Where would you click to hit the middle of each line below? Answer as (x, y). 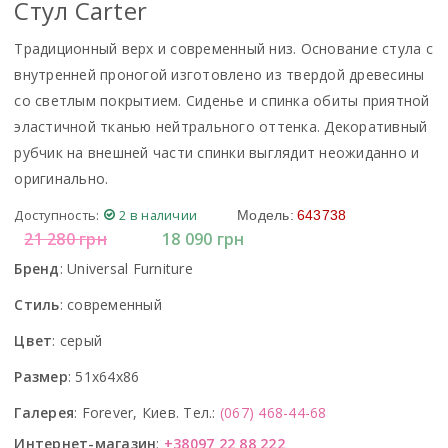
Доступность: (57, 215)
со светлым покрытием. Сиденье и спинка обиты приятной (222, 101)
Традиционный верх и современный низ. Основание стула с (223, 49)
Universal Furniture (130, 269)
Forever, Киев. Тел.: (150, 413)
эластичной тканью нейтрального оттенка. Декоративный (221, 127)
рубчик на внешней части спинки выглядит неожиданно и (217, 153)
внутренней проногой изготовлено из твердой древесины (219, 75)
